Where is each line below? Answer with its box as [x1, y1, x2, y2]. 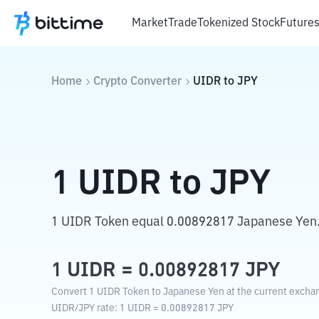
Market [132, 17, 168, 29]
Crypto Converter [93, 76, 182, 88]
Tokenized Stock [197, 17, 280, 29]
